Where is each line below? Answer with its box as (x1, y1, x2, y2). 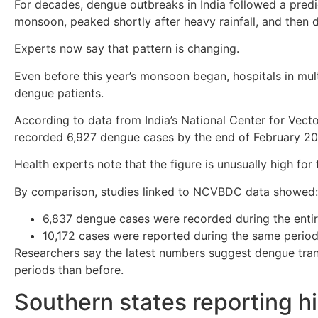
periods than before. (14, 263, 124, 278)
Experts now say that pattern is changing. (14, 41, 239, 56)
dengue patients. (14, 85, 104, 100)
